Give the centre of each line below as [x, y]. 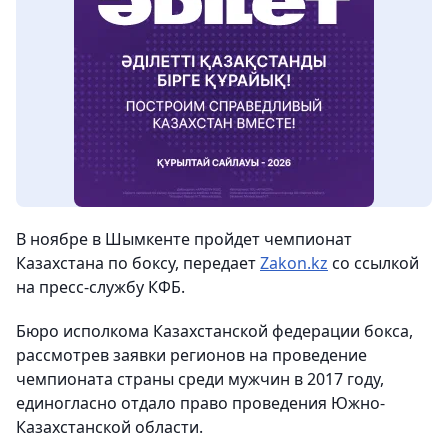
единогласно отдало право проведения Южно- [200, 403]
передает [219, 263]
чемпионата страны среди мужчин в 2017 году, [200, 379]
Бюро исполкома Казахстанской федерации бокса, [214, 331]
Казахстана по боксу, [97, 263]
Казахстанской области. [109, 427]
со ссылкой [373, 263]
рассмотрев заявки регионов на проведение [191, 355]
